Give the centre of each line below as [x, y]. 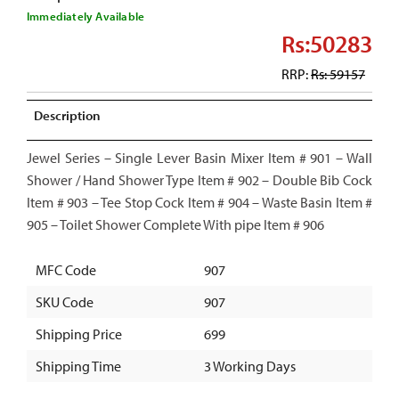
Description [67, 115]
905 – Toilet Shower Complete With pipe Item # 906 [175, 224]
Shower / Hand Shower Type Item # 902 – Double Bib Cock [199, 179]
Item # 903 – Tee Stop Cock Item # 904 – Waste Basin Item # [199, 202]
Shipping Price [79, 334]
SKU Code [65, 301]
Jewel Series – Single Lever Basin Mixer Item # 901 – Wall [199, 157]
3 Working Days [250, 366]
